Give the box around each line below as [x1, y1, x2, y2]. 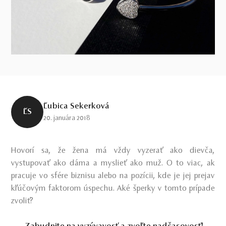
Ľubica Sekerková [43, 102, 110, 110]
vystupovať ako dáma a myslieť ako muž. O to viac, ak [11, 159, 215, 167]
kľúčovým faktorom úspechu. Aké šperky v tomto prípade [11, 184, 215, 193]
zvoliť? [11, 197, 34, 205]
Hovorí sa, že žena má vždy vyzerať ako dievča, [11, 146, 215, 155]
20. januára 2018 [43, 115, 91, 122]
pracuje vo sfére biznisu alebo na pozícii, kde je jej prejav [11, 172, 215, 180]
